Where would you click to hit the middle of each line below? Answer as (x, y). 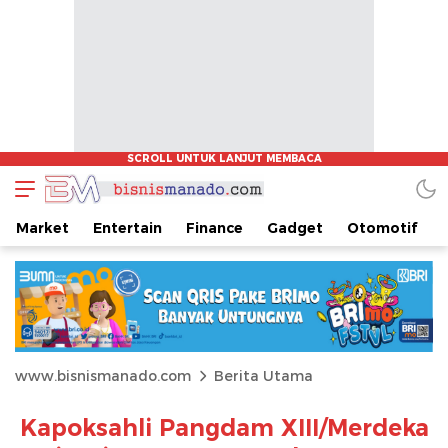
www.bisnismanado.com (103, 375)
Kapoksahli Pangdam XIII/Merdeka (224, 427)
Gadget (295, 228)
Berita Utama (263, 375)
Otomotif (382, 228)
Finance (214, 228)
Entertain (127, 228)
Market (42, 228)
